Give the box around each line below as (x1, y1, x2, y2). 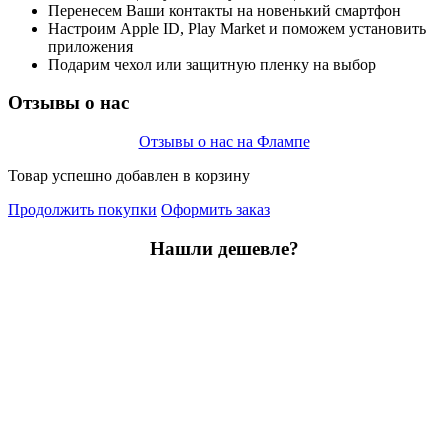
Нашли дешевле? (149, 237, 299, 259)
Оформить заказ (161, 200, 270, 218)
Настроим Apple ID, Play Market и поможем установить (48, 19, 426, 37)
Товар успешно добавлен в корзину (8, 166, 250, 184)
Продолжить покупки (8, 200, 157, 218)
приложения (48, 37, 133, 55)
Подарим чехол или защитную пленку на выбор (48, 55, 376, 73)
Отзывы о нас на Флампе (138, 132, 310, 150)
